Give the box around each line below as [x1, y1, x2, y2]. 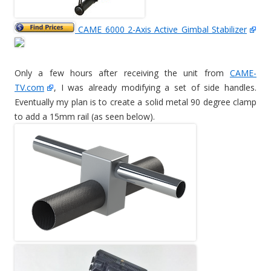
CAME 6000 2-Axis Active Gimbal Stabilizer [75, 24, 247, 36]
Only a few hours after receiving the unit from [15, 67, 230, 79]
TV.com [15, 82, 44, 94]
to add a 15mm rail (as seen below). [15, 111, 155, 123]
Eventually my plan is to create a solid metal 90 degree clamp [15, 96, 256, 108]
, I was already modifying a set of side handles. [54, 82, 256, 94]
